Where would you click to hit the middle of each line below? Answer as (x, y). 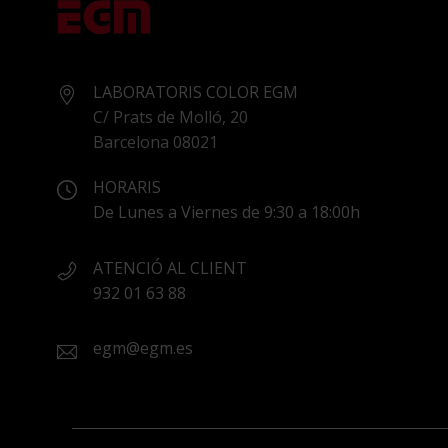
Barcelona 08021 (155, 141)
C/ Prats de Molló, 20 (170, 116)
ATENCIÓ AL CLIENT (170, 267)
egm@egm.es (143, 348)
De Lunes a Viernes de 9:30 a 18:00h (226, 211)
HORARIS (127, 186)
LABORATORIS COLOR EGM (195, 91)
